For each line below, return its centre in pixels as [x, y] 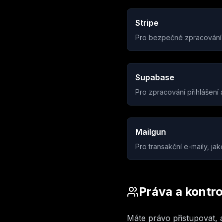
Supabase [155, 77]
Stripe [147, 23]
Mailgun [151, 132]
